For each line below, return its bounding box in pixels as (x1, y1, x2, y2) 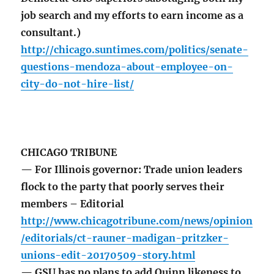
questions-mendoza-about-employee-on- (21, 61, 234, 73)
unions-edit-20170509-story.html (21, 249, 196, 262)
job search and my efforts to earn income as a (21, 9, 244, 22)
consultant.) (21, 26, 81, 39)
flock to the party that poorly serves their (21, 180, 225, 193)
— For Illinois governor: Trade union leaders (21, 163, 243, 176)
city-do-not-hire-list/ (21, 78, 135, 91)
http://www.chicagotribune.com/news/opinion (21, 215, 253, 228)
